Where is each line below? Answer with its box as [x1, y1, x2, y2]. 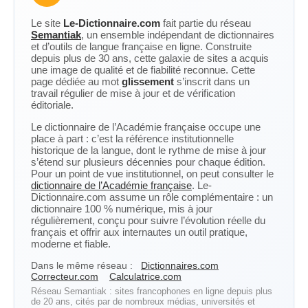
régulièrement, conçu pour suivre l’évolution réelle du [31, 214, 265, 226]
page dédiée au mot [31, 76, 122, 87]
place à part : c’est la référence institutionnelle [31, 133, 234, 144]
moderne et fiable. [31, 238, 111, 250]
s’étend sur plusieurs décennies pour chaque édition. [31, 156, 265, 168]
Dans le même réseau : [31, 260, 133, 271]
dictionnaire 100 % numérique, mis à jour [31, 203, 212, 214]
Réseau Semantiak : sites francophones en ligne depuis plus [31, 286, 272, 296]
